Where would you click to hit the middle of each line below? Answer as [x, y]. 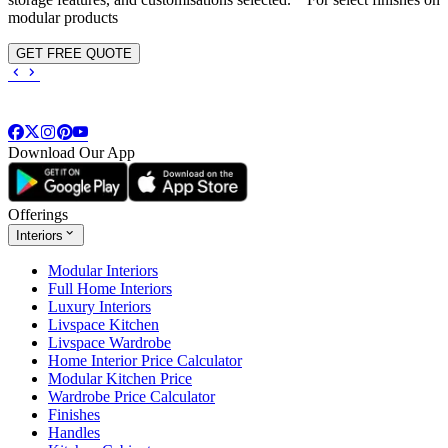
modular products [63, 18]
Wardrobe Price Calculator [131, 397]
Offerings [38, 215]
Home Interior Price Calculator [145, 361]
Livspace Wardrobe [109, 343]
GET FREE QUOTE [74, 54]
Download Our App [71, 153]
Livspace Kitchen [103, 325]
